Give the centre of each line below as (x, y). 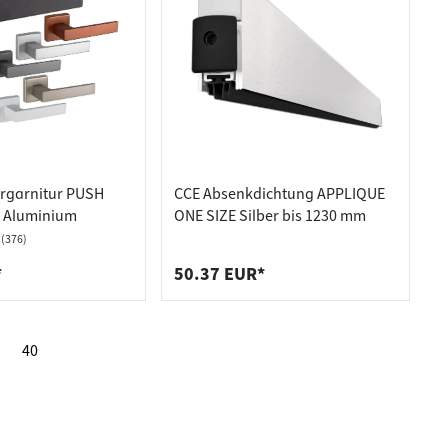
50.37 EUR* (220, 274)
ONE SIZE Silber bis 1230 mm (270, 216)
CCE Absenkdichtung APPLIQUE (280, 194)
